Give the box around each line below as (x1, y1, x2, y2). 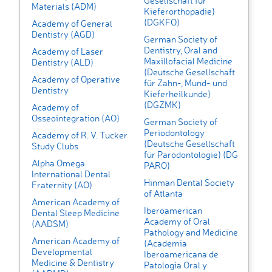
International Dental (32, 168, 110, 180)
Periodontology (143, 127, 205, 139)
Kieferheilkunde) (143, 88, 211, 100)
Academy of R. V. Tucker (32, 129, 127, 141)
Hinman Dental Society (143, 177, 234, 189)
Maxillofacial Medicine (143, 55, 233, 67)
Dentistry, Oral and (143, 44, 217, 56)
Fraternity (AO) (32, 179, 92, 191)
